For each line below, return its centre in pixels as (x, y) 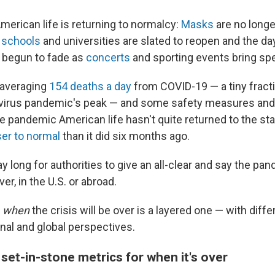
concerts (108, 58)
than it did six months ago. (126, 136)
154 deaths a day (90, 87)
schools (21, 41)
